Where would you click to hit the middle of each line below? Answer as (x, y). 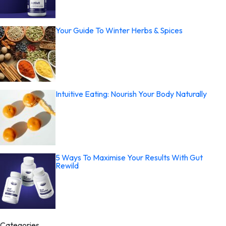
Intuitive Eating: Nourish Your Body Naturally (131, 94)
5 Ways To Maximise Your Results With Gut (129, 157)
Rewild (67, 165)
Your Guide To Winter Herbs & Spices (119, 30)
